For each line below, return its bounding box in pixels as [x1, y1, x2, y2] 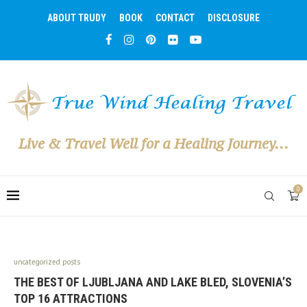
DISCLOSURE [208, 12, 260, 23]
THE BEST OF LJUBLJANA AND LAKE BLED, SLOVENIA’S [14, 274, 292, 289]
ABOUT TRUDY [47, 12, 106, 23]
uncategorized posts [14, 256, 80, 267]
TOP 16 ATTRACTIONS [14, 291, 127, 306]
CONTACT [156, 12, 195, 23]
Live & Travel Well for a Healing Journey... [19, 134, 288, 153]
